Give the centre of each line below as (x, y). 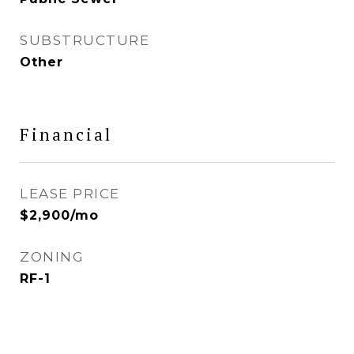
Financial (66, 134)
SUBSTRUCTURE (85, 40)
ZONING (52, 257)
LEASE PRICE (70, 194)
